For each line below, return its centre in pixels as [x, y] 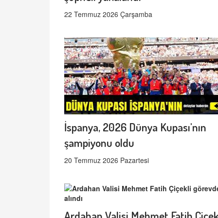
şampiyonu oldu [99, 143]
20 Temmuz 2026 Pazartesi [107, 160]
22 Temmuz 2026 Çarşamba [108, 14]
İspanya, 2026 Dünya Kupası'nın [135, 127]
